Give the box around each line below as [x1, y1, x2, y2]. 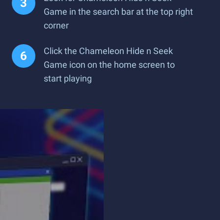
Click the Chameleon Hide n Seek [44, 46, 173, 56]
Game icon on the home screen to [44, 59, 175, 70]
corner [44, 20, 69, 30]
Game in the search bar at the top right [44, 6, 193, 17]
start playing [44, 73, 92, 83]
